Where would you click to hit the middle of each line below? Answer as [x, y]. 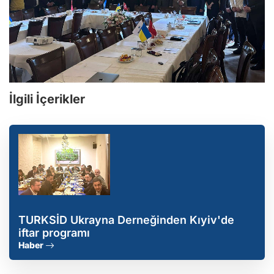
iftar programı [54, 232]
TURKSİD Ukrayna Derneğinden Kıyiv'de [126, 220]
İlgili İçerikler [47, 99]
